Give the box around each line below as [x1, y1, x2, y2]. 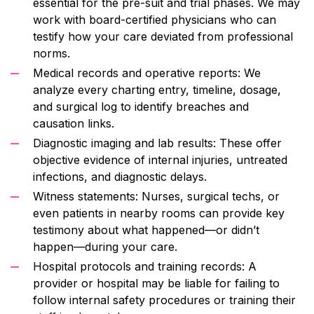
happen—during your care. [33, 239, 177, 254]
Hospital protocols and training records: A [33, 259, 257, 273]
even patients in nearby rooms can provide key [33, 205, 285, 220]
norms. [33, 46, 70, 60]
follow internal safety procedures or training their [33, 292, 296, 307]
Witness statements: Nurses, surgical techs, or [33, 189, 280, 203]
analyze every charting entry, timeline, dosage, [33, 82, 281, 97]
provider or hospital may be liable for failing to [33, 275, 280, 290]
